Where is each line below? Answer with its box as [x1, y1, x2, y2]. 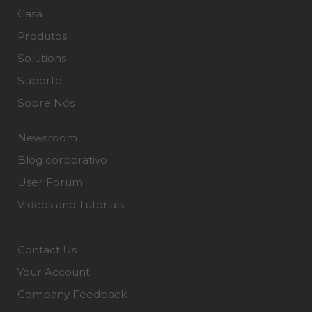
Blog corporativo [17, 153, 107, 167]
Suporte [17, 74, 62, 88]
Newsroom [17, 131, 77, 145]
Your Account [17, 265, 90, 279]
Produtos [17, 29, 67, 43]
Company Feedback [17, 288, 127, 302]
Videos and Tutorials [17, 198, 124, 212]
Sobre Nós [17, 96, 75, 110]
